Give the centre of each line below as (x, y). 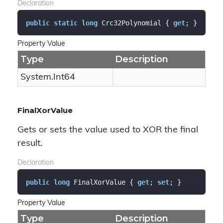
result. (30, 144)
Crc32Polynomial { (135, 23)
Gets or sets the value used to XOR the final (108, 130)
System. (37, 77)
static (65, 23)
